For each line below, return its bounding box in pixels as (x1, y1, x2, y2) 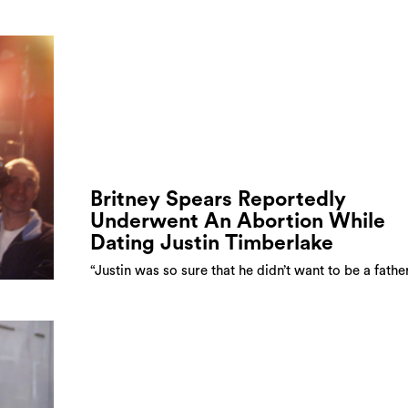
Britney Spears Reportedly (90, 188, 346, 209)
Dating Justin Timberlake (90, 231, 333, 253)
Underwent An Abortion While (90, 209, 385, 231)
